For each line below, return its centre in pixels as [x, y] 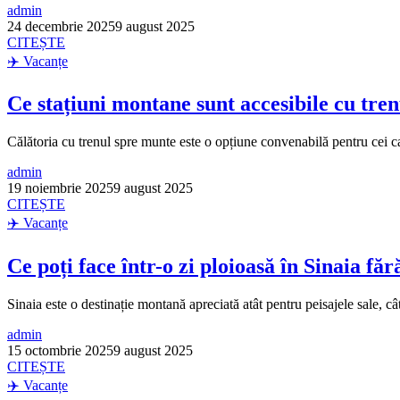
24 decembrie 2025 [61, 26]
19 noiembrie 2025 [60, 188]
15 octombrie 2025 [60, 351]
